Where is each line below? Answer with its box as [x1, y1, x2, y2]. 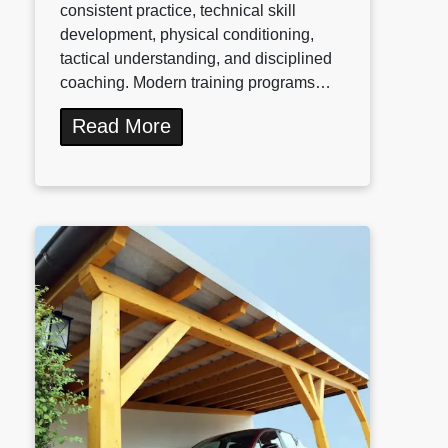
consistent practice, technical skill [60, 2, 296, 20]
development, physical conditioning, [60, 26, 314, 44]
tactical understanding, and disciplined [60, 50, 332, 68]
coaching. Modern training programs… [60, 74, 331, 92]
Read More [72, 115, 171, 138]
